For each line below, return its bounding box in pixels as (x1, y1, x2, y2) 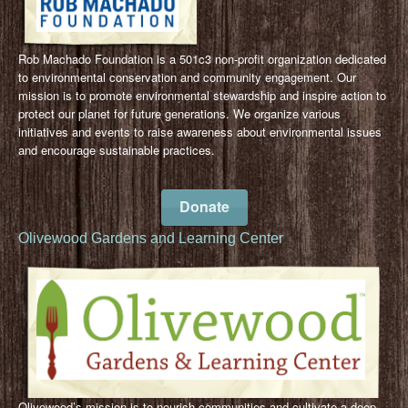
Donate (178, 195, 229, 217)
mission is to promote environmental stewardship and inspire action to (18, 86, 386, 104)
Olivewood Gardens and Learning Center (18, 229, 283, 246)
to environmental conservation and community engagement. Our (18, 67, 356, 86)
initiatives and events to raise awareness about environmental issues (18, 122, 382, 140)
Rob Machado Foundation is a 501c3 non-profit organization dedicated (18, 49, 386, 67)
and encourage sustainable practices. (18, 140, 215, 158)
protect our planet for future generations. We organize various (18, 104, 341, 122)
